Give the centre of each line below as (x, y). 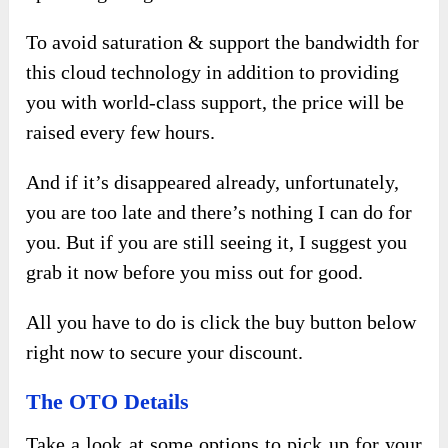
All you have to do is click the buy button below (221, 322)
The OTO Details (108, 402)
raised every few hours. (121, 132)
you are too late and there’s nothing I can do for (219, 212)
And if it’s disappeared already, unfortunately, (213, 182)
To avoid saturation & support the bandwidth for (223, 42)
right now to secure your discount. (165, 352)
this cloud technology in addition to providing (213, 72)
